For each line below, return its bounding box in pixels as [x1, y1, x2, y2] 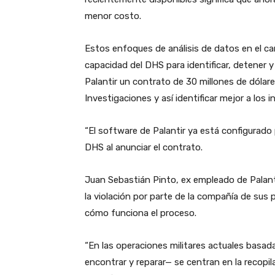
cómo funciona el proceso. [85, 207, 196, 219]
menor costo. [85, 10, 141, 22]
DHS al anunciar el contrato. [85, 142, 203, 153]
